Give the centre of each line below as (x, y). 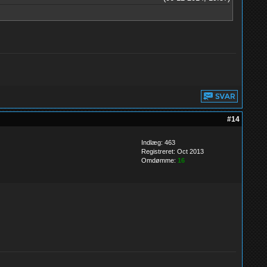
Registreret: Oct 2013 (172, 151)
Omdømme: (159, 160)
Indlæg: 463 (158, 142)
